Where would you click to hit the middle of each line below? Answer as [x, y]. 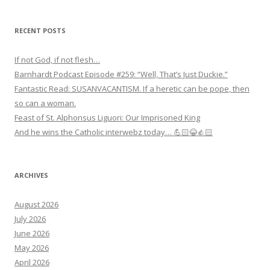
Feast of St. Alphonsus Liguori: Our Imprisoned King [107, 118]
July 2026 [30, 219]
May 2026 [32, 248]
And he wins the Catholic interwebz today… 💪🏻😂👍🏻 [114, 132]
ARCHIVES [31, 175]
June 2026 [32, 234]
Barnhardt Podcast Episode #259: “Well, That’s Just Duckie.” [121, 74]
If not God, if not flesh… [57, 60]
